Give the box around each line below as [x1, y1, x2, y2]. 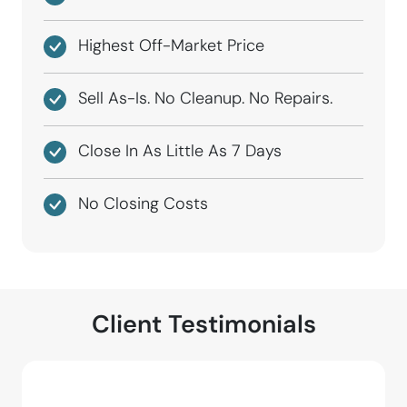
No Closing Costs [74, 193, 208, 213]
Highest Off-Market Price [74, 35, 264, 55]
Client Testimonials [91, 309, 316, 340]
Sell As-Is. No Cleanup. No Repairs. [74, 87, 333, 108]
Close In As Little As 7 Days [74, 140, 282, 161]
